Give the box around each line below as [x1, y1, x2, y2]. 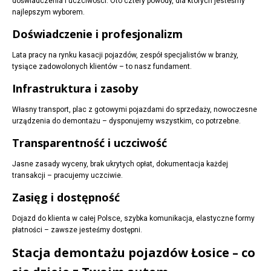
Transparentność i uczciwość [12, 135, 167, 151]
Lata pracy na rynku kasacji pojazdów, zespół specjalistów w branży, [12, 51, 238, 60]
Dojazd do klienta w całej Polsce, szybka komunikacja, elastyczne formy [12, 214, 255, 223]
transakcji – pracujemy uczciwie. [12, 171, 123, 180]
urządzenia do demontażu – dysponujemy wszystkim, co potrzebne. [12, 117, 241, 126]
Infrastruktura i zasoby [12, 81, 138, 96]
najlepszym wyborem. [12, 8, 85, 17]
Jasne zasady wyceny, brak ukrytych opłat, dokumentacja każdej [12, 160, 228, 169]
